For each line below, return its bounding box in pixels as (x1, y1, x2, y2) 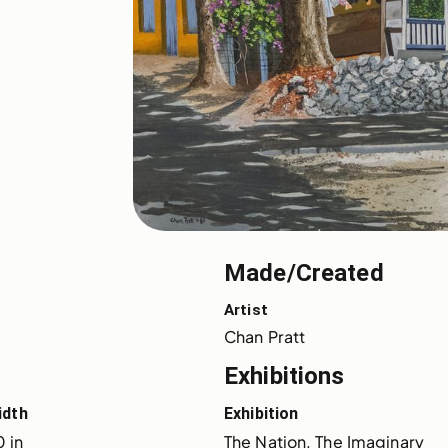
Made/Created (224, 259, 384, 288)
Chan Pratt (224, 326, 306, 348)
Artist (224, 301, 268, 320)
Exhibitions (224, 362, 345, 391)
